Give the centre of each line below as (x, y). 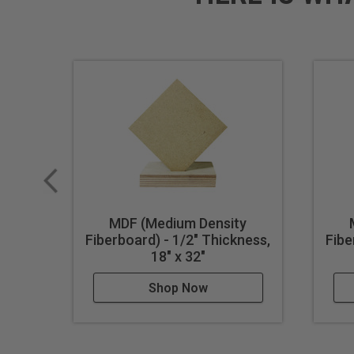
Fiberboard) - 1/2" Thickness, (178, 240)
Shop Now (178, 288)
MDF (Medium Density (178, 224)
